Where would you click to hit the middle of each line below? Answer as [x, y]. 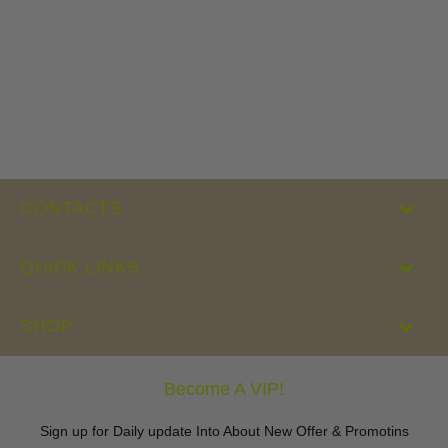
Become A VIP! [224, 389]
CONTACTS [71, 208]
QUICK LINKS [80, 267]
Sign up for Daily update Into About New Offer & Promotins [224, 431]
